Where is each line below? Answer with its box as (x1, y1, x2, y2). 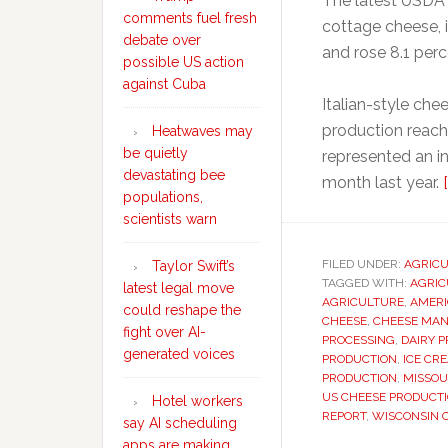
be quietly (123, 145, 188, 161)
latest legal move (123, 280, 234, 296)
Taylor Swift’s (152, 258, 235, 274)
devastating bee (123, 167, 225, 183)
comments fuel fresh (123, 10, 257, 26)
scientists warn (123, 211, 217, 227)
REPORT (322, 408, 366, 423)
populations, (123, 189, 203, 205)
